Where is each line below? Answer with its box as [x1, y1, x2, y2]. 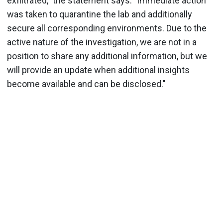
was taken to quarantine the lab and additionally [7, 9, 192, 19]
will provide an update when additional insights [7, 65, 190, 75]
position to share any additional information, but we [7, 51, 207, 61]
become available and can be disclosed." [7, 79, 166, 89]
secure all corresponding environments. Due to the [7, 23, 207, 33]
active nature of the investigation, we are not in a [7, 37, 197, 47]
